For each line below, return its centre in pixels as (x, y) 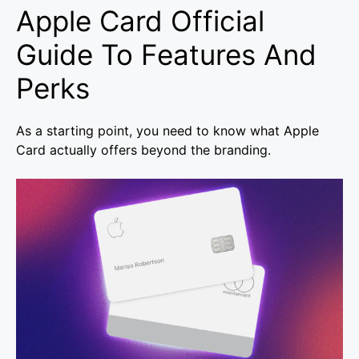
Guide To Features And (166, 55)
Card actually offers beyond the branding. (143, 150)
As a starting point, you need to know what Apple (167, 131)
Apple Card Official (140, 21)
